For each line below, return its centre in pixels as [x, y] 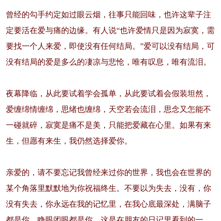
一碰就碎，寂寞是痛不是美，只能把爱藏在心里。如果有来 [108, 125]
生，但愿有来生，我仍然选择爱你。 [69, 141]
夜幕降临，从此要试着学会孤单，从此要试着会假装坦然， [108, 94]
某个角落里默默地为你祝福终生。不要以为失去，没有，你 [108, 188]
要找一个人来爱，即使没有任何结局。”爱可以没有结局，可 [110, 46]
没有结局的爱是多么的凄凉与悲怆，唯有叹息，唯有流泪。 [108, 62]
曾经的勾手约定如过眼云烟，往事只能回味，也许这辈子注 [108, 15]
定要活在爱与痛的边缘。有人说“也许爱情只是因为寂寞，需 [110, 31]
